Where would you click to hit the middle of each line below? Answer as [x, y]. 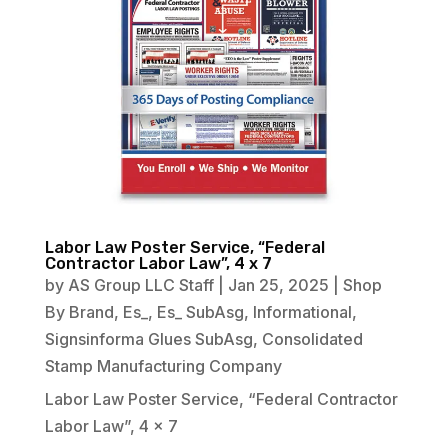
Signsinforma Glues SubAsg [148, 338]
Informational [302, 311]
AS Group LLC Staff [140, 284]
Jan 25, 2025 [278, 284]
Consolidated [312, 338]
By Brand [79, 311]
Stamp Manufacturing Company [163, 365]
